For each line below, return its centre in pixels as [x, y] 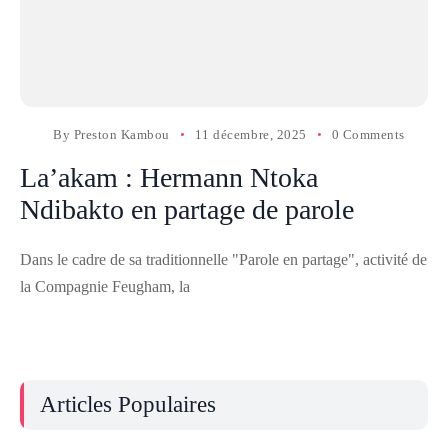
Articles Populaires [128, 404]
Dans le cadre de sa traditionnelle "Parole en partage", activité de [223, 259]
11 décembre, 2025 [250, 134]
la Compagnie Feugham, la [105, 286]
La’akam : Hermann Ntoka [169, 177]
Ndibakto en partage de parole [187, 209]
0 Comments [368, 134]
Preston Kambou [121, 134]
